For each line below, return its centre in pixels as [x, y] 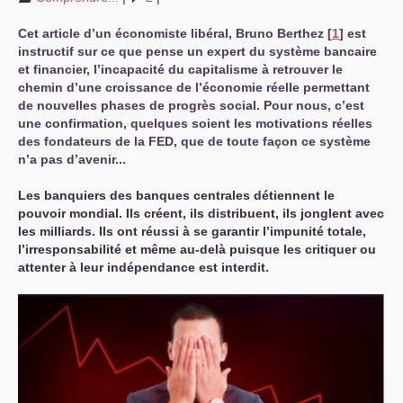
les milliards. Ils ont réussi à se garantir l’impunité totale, [192, 231]
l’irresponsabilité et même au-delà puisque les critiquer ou [197, 249]
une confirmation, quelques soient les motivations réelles [195, 123]
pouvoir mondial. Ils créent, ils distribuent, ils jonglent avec [201, 213]
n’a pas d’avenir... [72, 159]
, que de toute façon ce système [272, 141]
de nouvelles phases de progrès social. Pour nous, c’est [191, 105]
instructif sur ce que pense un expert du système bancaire [197, 51]
